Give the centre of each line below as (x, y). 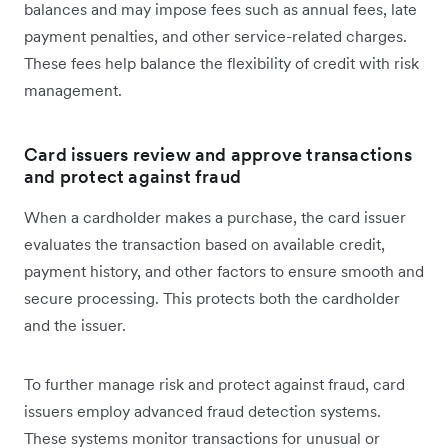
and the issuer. (75, 325)
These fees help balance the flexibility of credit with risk (221, 63)
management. (73, 90)
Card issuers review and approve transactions (218, 155)
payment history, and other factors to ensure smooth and (224, 271)
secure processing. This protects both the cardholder (212, 298)
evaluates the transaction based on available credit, (204, 244)
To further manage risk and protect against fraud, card (214, 384)
